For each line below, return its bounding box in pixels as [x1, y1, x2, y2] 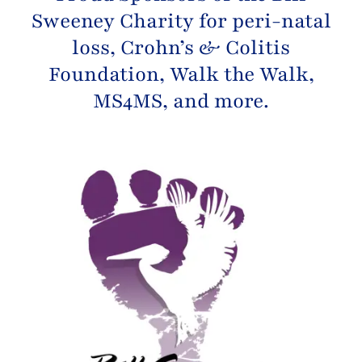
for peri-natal [193, 7, 331, 36]
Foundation [48, 61, 159, 89]
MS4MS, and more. [93, 87, 269, 116]
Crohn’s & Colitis [120, 34, 290, 62]
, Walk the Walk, [158, 61, 314, 89]
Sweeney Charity [31, 7, 194, 36]
